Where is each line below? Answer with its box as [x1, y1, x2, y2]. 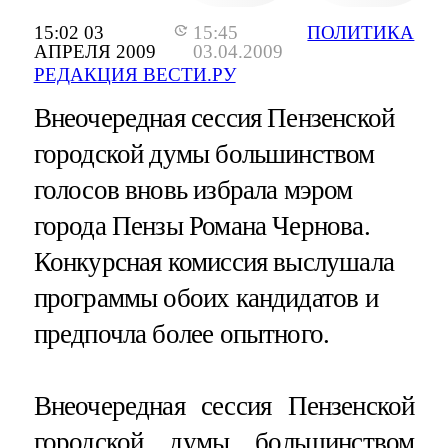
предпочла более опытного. [33, 319, 330, 350]
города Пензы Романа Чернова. [33, 211, 370, 242]
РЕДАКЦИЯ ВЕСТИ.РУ [33, 64, 236, 86]
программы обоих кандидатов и [33, 283, 378, 314]
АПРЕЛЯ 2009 [33, 40, 156, 62]
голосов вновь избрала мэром [33, 175, 353, 206]
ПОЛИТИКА [307, 21, 415, 43]
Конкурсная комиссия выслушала [33, 247, 394, 278]
